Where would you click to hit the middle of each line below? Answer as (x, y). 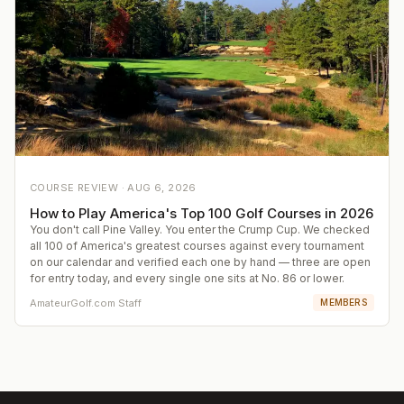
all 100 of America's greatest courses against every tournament (197, 246)
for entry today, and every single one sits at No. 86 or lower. (187, 279)
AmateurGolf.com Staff (86, 303)
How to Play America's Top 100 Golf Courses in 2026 (202, 214)
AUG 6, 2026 (162, 188)
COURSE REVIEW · (79, 188)
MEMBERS (344, 303)
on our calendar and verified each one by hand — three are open (200, 262)
